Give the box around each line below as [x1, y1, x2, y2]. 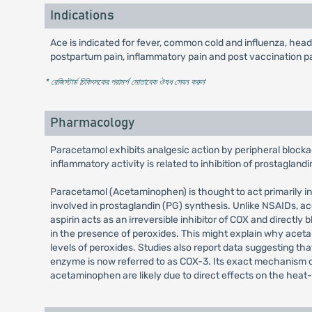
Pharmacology [49, 116, 134, 130]
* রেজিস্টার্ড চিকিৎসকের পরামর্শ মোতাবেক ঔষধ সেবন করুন [44, 77, 205, 88]
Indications [49, 9, 114, 23]
